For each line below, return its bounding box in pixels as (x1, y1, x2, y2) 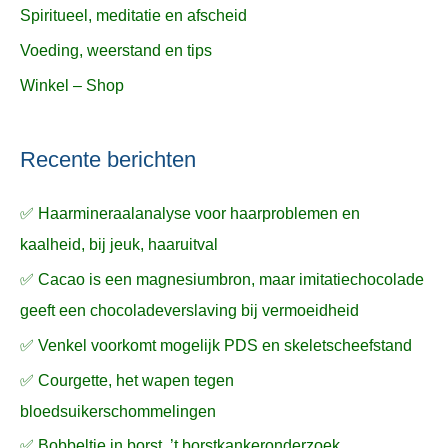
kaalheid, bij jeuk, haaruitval (20, 235, 218, 253)
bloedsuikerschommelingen (20, 402, 216, 420)
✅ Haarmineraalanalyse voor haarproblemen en (20, 204, 360, 222)
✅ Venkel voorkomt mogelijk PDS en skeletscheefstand (20, 336, 412, 354)
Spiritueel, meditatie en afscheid (20, 6, 247, 24)
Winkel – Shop (20, 76, 124, 94)
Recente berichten (20, 147, 196, 173)
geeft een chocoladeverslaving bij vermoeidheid (20, 301, 359, 319)
